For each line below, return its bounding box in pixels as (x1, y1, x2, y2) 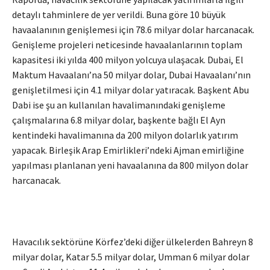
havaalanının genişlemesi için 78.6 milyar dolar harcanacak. (12, 24, 254, 36)
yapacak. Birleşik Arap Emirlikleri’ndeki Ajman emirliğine (12, 144, 244, 156)
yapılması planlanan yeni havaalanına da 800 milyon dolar (12, 159, 248, 171)
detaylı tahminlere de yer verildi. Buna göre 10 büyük (12, 8, 225, 20)
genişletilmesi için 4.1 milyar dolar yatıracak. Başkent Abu (12, 84, 249, 96)
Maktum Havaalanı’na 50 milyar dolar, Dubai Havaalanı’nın (12, 69, 251, 81)
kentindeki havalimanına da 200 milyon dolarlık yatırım (12, 129, 238, 141)
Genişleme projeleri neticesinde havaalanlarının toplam (12, 39, 242, 51)
